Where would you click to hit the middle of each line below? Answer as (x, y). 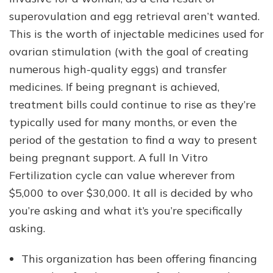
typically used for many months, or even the (123, 122)
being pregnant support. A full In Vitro (108, 157)
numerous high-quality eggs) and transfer (118, 69)
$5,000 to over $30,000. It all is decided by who (131, 193)
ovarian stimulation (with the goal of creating (129, 51)
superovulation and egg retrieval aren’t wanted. (134, 16)
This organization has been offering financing (139, 258)
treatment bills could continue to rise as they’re (133, 104)
